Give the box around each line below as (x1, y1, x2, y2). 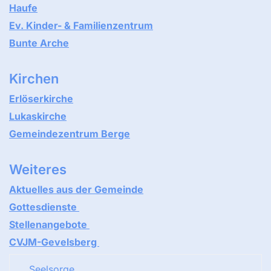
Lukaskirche (9, 110, 67, 123)
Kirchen (9, 71, 59, 87)
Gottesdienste (9, 201, 79, 214)
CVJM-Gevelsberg (9, 236, 99, 249)
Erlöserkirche (9, 93, 73, 105)
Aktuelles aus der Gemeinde (9, 183, 143, 196)
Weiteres (9, 162, 67, 178)
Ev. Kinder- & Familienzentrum (9, 19, 153, 32)
